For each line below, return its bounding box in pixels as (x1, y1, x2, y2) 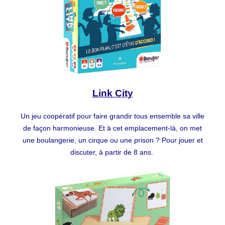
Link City (92, 88, 133, 99)
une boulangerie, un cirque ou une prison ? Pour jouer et (22, 136, 203, 145)
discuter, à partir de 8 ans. (70, 148, 155, 157)
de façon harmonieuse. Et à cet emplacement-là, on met (23, 124, 202, 133)
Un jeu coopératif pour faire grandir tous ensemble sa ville (21, 112, 204, 121)
